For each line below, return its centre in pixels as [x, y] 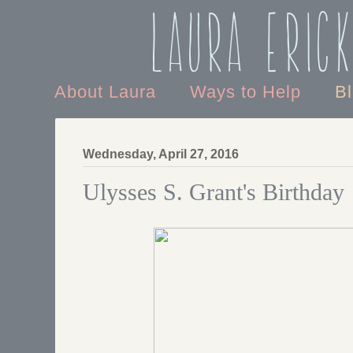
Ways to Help [248, 92]
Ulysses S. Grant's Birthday [214, 192]
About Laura [108, 92]
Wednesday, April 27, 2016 [161, 154]
